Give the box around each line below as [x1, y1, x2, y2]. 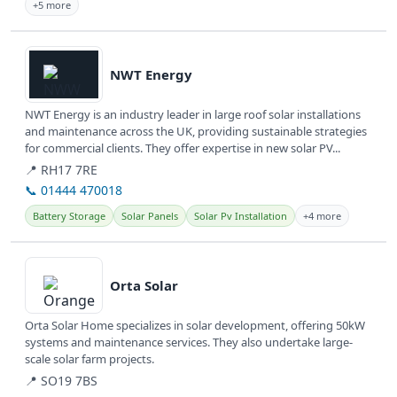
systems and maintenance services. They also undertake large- [25, 334, 353, 351]
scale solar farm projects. [25, 351, 154, 368]
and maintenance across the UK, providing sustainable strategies [25, 123, 367, 140]
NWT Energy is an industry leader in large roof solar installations [25, 106, 361, 123]
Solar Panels [121, 209, 178, 223]
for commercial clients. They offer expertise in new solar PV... [25, 140, 340, 157]
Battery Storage [33, 209, 105, 223]
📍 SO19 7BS [25, 372, 97, 390]
